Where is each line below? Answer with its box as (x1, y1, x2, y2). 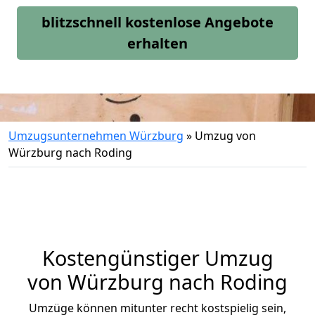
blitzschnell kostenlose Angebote (41, 13, 274, 32)
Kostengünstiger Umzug (41, 244, 274, 271)
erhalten (127, 34, 188, 53)
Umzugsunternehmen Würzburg (8, 128, 184, 143)
